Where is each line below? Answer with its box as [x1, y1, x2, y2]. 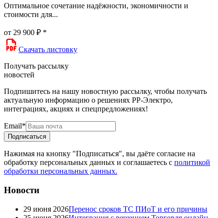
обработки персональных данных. [4, 167, 117, 176]
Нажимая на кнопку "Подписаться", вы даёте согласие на [4, 149, 195, 158]
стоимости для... [4, 10, 58, 19]
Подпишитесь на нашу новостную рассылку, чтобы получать [4, 87, 207, 96]
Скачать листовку [18, 45, 77, 54]
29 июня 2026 [23, 204, 69, 213]
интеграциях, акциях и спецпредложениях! [4, 105, 148, 113]
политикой [174, 158, 210, 167]
